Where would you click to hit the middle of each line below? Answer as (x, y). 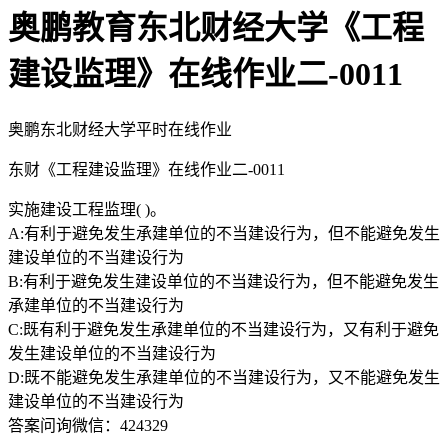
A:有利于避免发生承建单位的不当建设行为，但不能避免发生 (224, 233)
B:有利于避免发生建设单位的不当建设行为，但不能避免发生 (223, 281)
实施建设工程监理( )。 (87, 209)
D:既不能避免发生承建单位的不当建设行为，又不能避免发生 (224, 377)
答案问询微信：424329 (88, 425)
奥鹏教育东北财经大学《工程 (216, 28)
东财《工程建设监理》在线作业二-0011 (146, 169)
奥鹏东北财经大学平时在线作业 (120, 129)
